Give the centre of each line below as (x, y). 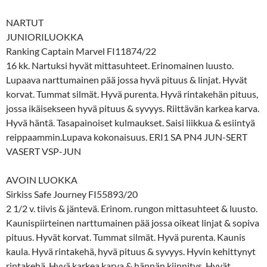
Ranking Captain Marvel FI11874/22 (81, 51)
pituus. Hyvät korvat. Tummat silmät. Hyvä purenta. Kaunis (126, 237)
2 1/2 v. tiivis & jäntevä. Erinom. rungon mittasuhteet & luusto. (132, 208)
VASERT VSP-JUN (44, 151)
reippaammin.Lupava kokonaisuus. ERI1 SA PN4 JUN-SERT (127, 136)
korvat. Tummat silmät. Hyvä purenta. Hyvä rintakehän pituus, (132, 94)
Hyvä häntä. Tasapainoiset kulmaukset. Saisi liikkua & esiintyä (131, 122)
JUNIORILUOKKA (45, 36)
